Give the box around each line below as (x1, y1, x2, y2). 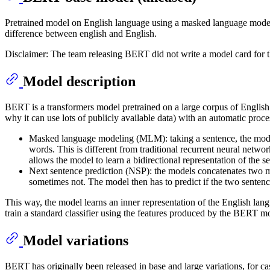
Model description (23, 73, 136, 89)
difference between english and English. (5, 28, 157, 39)
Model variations (23, 232, 128, 248)
